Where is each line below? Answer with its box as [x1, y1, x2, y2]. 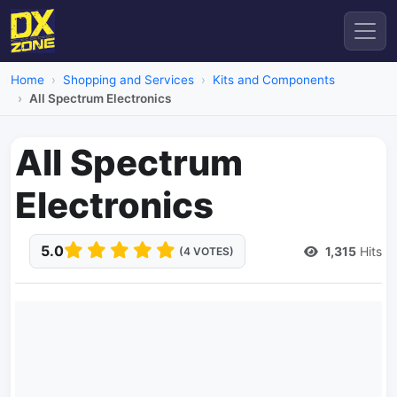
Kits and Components [213, 73, 335, 87]
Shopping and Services [63, 73, 194, 87]
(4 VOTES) [179, 245, 234, 258]
